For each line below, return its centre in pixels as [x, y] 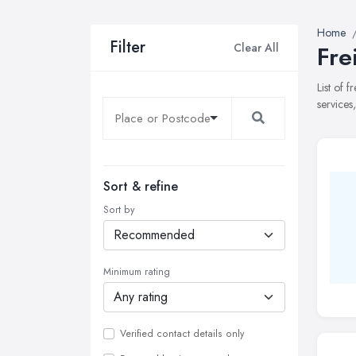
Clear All [256, 47]
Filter [128, 47]
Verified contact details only [182, 334]
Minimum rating [137, 272]
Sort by [119, 210]
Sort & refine [141, 186]
